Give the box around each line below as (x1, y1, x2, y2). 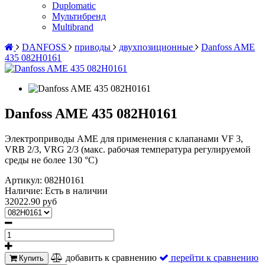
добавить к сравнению (66, 252, 157, 263)
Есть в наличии (45, 185, 108, 196)
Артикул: (5, 174, 44, 185)
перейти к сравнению (171, 252, 258, 263)
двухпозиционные (119, 42, 193, 52)
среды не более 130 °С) (5, 154, 98, 165)
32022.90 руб (5, 196, 57, 206)
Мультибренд (52, 11, 106, 21)
